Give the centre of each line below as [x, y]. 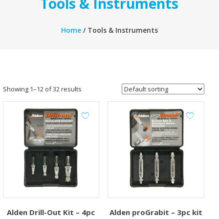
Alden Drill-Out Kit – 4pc [51, 212]
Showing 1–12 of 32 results [42, 89]
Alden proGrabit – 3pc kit [156, 212]
